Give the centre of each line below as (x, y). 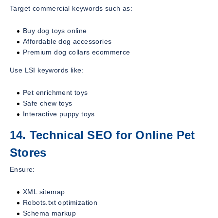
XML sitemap (44, 191)
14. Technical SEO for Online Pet (102, 135)
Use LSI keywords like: (47, 70)
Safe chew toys (48, 103)
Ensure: (22, 169)
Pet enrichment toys (55, 92)
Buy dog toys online (55, 30)
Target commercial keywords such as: (71, 8)
